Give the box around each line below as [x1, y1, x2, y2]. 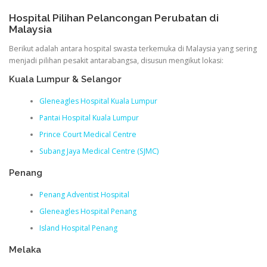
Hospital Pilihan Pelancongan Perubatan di [9, 12, 219, 24]
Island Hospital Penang [39, 222, 117, 233]
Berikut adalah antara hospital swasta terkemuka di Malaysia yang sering [9, 44, 257, 54]
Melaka [9, 244, 41, 254]
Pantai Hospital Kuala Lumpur [39, 112, 139, 123]
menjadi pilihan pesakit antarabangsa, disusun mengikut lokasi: [9, 55, 223, 66]
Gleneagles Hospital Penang [39, 206, 136, 216]
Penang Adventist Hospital [39, 189, 129, 200]
